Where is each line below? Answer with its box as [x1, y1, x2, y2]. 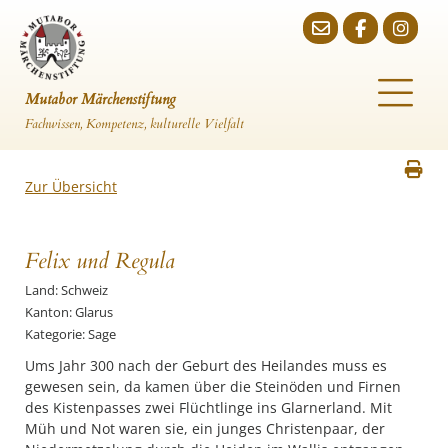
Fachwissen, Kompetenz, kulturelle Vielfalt [25, 115, 244, 133]
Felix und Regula [25, 246, 175, 276]
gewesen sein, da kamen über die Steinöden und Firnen [25, 377, 401, 396]
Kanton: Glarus [25, 303, 113, 321]
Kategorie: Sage [25, 325, 116, 343]
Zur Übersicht [25, 177, 117, 196]
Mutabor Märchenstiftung [25, 89, 176, 109]
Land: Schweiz [25, 281, 108, 299]
